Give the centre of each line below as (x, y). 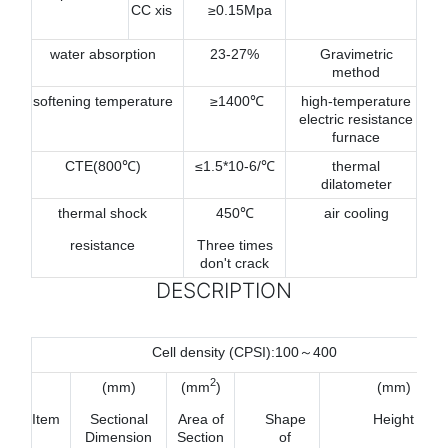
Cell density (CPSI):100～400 (244, 351)
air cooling (356, 212)
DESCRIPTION (224, 290)
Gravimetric (356, 53)
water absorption (102, 53)
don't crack (234, 262)
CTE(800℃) (102, 165)
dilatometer (356, 183)
